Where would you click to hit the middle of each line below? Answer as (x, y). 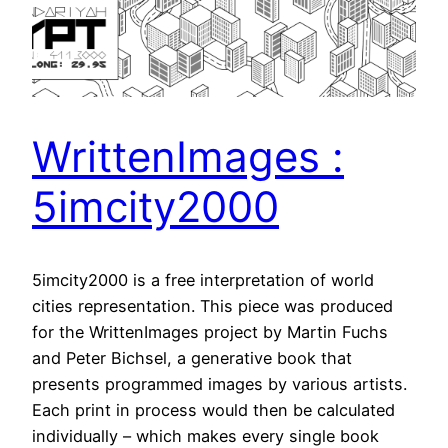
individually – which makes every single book (205, 435)
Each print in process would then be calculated (213, 409)
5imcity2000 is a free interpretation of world (203, 279)
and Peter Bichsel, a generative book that (192, 357)
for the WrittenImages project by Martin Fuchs (210, 331)
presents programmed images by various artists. (219, 383)
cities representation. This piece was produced (212, 305)
